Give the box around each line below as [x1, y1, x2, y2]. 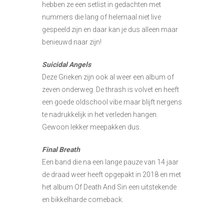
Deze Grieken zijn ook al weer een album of [42, 72, 174, 81]
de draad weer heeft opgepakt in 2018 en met [42, 170, 181, 178]
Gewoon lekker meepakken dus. [42, 122, 141, 131]
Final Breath [42, 145, 80, 153]
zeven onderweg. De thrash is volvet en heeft [42, 85, 179, 93]
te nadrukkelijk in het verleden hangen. [42, 110, 158, 118]
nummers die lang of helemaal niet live [42, 12, 161, 21]
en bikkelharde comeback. [42, 195, 123, 203]
